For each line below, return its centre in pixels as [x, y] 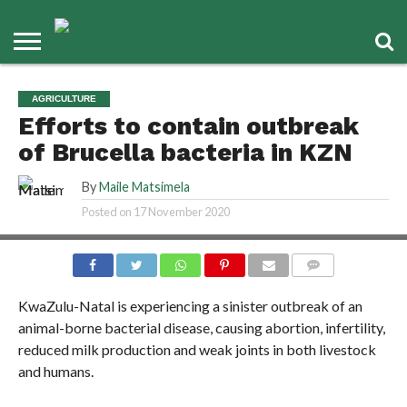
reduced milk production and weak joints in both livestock [197, 349]
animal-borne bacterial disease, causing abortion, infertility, [201, 328]
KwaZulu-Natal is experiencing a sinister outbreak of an [190, 306]
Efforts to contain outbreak [188, 126]
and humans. [55, 371]
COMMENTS [328, 287]
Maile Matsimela [144, 187]
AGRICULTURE [64, 99]
